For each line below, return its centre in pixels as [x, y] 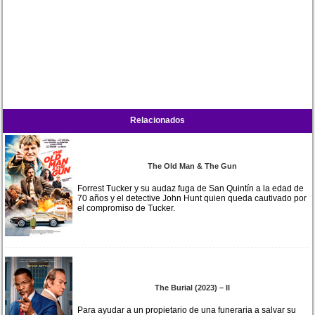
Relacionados [157, 120]
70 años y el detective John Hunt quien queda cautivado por [192, 198]
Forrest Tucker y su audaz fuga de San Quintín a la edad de [191, 188]
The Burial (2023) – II [193, 287]
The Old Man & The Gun [193, 166]
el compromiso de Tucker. [127, 208]
